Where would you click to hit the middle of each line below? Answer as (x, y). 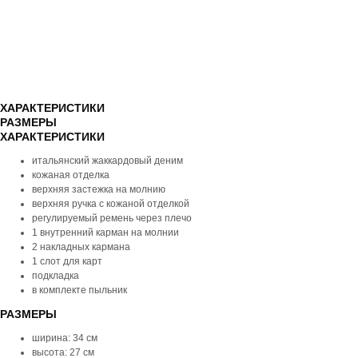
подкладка (56, 276)
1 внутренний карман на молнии (105, 233)
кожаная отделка (71, 175)
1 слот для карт (67, 261)
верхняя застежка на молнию (99, 189)
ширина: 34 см (65, 338)
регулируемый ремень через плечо (112, 218)
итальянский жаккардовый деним (107, 161)
